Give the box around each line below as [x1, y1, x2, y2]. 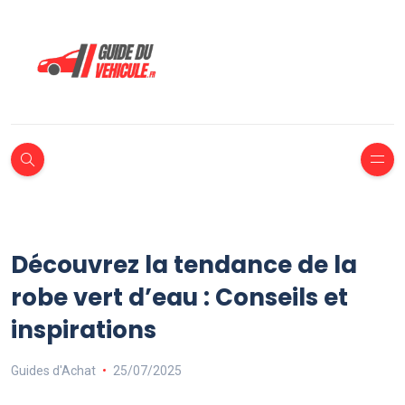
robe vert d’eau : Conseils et [11, 280, 348, 314]
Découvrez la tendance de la [11, 248, 357, 281]
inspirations [11, 313, 156, 346]
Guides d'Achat [11, 363, 96, 378]
